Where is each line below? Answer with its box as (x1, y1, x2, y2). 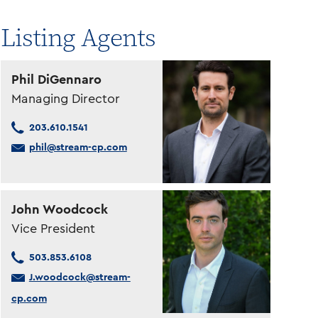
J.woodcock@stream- (28, 273, 131, 283)
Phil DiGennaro (11, 73, 102, 86)
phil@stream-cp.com (28, 143, 127, 153)
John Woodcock (11, 203, 108, 216)
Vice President (11, 222, 95, 236)
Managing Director (11, 92, 120, 105)
